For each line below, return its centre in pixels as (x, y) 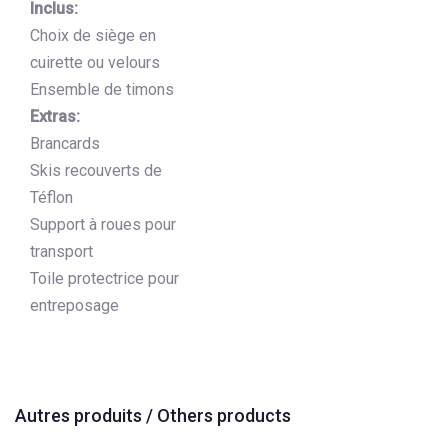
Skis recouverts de (96, 170)
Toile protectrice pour (104, 278)
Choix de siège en (93, 35)
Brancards (65, 143)
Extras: (55, 116)
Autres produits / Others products (153, 416)
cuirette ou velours (95, 62)
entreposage (74, 305)
